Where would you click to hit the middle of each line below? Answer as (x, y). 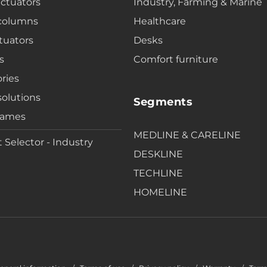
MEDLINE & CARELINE (187, 135)
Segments (163, 102)
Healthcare (160, 21)
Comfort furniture (176, 59)
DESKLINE (158, 154)
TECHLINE (158, 173)
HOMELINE (160, 192)
